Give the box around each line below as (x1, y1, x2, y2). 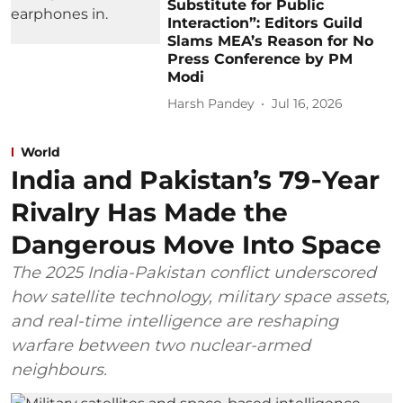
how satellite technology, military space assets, (11, 286, 390, 307)
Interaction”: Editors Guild (167, 13, 363, 31)
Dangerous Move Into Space (11, 228, 381, 260)
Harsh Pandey (167, 95, 255, 112)
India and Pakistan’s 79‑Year (11, 164, 380, 195)
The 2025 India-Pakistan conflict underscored (11, 262, 376, 282)
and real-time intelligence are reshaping (11, 310, 338, 331)
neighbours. (11, 359, 107, 380)
